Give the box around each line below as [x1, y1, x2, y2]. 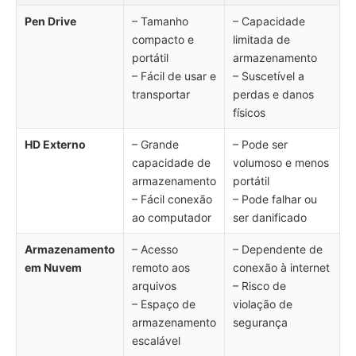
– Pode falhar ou [233, 192, 317, 206]
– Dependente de [233, 242, 323, 256]
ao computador [132, 211, 211, 224]
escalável [132, 334, 180, 347]
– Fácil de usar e [132, 69, 216, 83]
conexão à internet [233, 261, 330, 274]
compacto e [132, 33, 194, 46]
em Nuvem [25, 261, 82, 274]
